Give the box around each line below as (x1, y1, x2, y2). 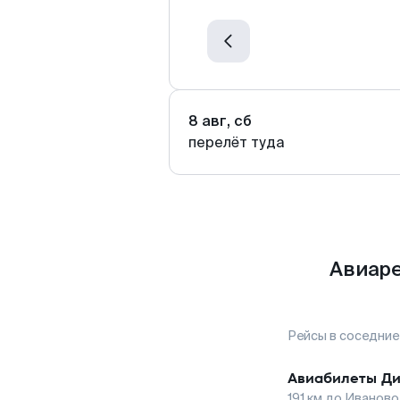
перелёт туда (188, 133, 285, 152)
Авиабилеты (287, 368, 377, 388)
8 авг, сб (188, 112, 252, 130)
